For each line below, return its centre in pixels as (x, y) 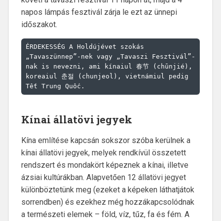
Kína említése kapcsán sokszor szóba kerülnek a (106, 141)
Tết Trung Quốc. (55, 86)
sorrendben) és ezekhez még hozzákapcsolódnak (108, 202)
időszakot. (39, 24)
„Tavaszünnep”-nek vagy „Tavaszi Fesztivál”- (110, 56)
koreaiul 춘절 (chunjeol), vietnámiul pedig (107, 76)
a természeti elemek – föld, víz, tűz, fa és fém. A (105, 215)
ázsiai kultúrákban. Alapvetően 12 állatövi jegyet (103, 178)
